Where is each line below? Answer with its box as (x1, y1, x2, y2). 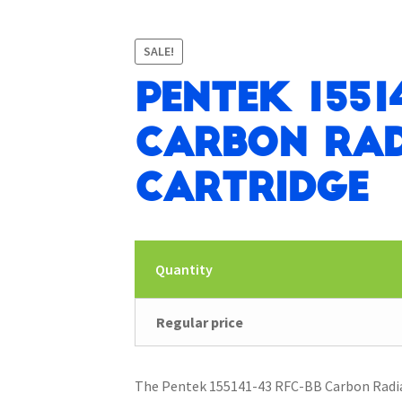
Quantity (154, 260, 213, 279)
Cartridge (135, 170, 369, 208)
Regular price (155, 313, 243, 332)
